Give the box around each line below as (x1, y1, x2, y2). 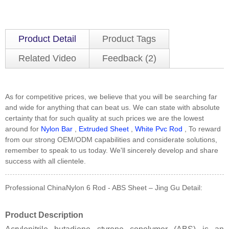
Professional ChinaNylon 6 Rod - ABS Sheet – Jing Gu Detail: (5, 183, 202, 192)
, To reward (182, 124, 221, 133)
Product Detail (18, 33, 76, 44)
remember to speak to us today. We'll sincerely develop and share (5, 146, 218, 154)
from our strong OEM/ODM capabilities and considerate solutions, (5, 135, 217, 144)
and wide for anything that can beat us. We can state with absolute (5, 103, 220, 111)
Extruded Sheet (79, 124, 129, 133)
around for (5, 124, 41, 133)
